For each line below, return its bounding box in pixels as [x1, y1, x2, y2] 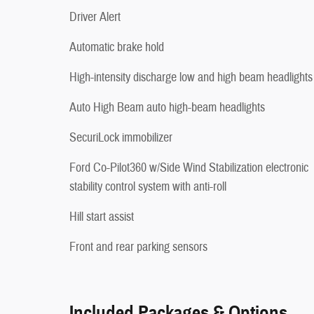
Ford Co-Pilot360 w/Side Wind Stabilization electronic [69, 159, 308, 176]
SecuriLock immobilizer [69, 129, 172, 146]
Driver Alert [69, 8, 121, 25]
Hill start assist [69, 208, 134, 225]
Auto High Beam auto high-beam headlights [69, 99, 265, 116]
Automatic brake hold [69, 39, 164, 55]
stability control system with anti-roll [69, 178, 226, 195]
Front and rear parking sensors [69, 238, 207, 255]
